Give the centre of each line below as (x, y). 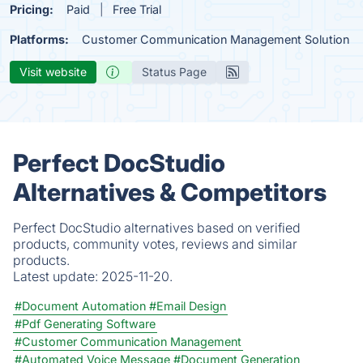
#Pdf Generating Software (85, 324)
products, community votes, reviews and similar (155, 244)
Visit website (53, 72)
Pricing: (32, 9)
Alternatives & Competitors (170, 192)
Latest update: (57, 276)
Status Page (174, 72)
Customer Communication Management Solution (216, 39)
